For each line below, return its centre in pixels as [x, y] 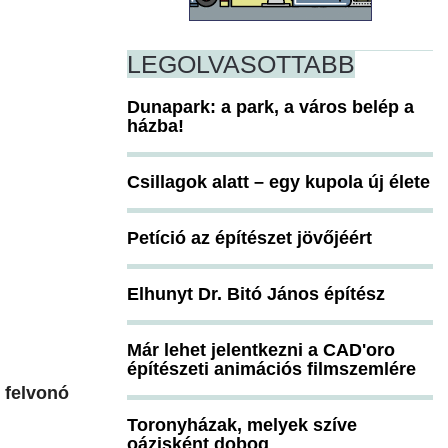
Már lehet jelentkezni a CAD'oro [261, 349]
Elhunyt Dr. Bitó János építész [256, 293]
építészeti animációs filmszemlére [271, 368]
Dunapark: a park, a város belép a [270, 106]
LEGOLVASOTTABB [241, 63]
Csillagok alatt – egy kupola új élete [278, 181]
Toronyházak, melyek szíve [242, 424]
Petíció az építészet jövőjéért [249, 237]
